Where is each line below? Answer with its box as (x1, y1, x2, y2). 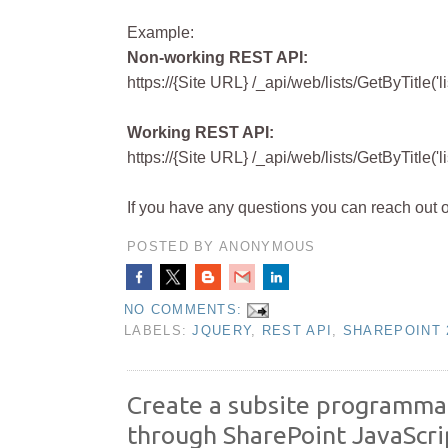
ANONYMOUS (219, 239, 316, 255)
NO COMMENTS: (123, 302, 248, 318)
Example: (127, 24, 194, 42)
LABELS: (124, 323, 193, 339)
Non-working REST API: (127, 49, 308, 67)
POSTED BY (127, 239, 220, 255)
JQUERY (192, 323, 252, 339)
